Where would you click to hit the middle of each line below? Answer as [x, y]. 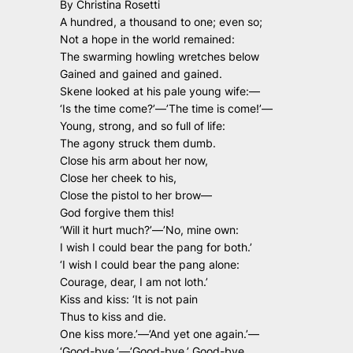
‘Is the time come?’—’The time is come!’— [167, 109]
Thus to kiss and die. [113, 317]
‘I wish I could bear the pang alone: [150, 265]
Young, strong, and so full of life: [143, 126]
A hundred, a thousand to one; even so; [162, 22]
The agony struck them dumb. [138, 143]
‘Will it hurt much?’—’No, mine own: [150, 230]
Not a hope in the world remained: [148, 39]
